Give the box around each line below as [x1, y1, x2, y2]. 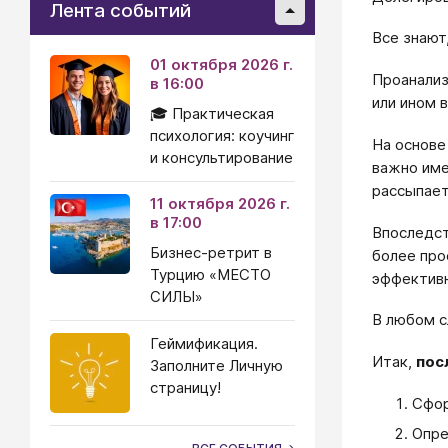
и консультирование [150, 148, 293, 167]
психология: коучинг [150, 126, 295, 145]
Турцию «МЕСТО [150, 265, 271, 284]
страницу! [150, 378, 221, 397]
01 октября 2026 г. [150, 55, 293, 74]
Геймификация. [150, 334, 258, 353]
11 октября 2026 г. [150, 194, 290, 213]
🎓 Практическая [150, 104, 274, 123]
